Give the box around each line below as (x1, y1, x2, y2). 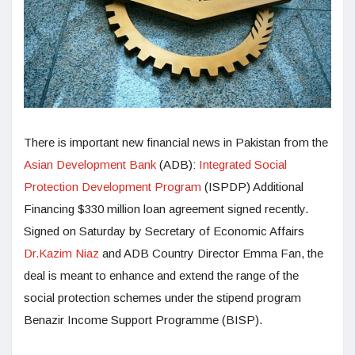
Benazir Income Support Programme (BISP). (24, 313, 262, 327)
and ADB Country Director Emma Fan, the (99, 246, 323, 261)
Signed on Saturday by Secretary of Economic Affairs (24, 224, 304, 239)
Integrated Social (199, 158, 287, 172)
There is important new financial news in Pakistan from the (24, 136, 328, 150)
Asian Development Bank (24, 158, 156, 172)
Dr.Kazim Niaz (24, 246, 99, 261)
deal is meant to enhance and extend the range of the (24, 269, 299, 283)
